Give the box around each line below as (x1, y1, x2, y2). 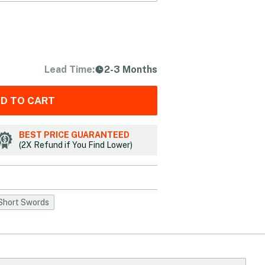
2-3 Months (104, 63, 157, 75)
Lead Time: (44, 63, 95, 75)
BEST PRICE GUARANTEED (18, 130, 130, 140)
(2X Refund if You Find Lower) (18, 140, 132, 150)
